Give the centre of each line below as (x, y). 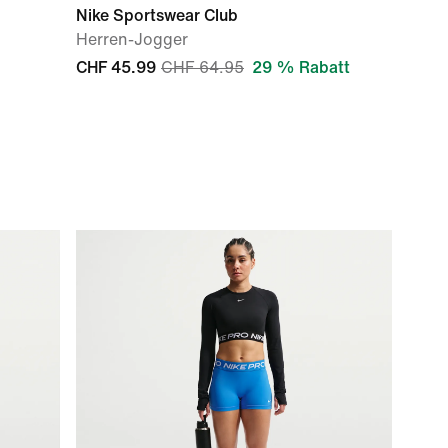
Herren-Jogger (132, 39)
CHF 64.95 (202, 67)
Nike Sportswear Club (157, 15)
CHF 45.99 (116, 67)
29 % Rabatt (301, 67)
